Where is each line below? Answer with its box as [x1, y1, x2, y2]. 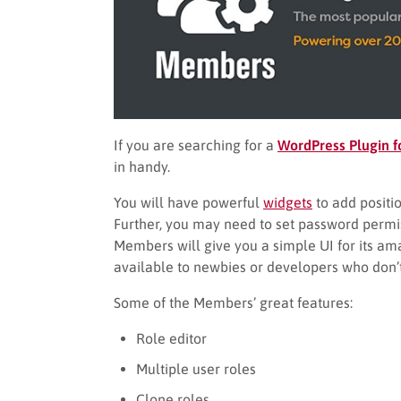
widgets [263, 193, 312, 210]
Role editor [136, 329, 207, 346]
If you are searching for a [114, 136, 277, 153]
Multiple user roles [136, 360, 256, 377]
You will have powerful [114, 193, 263, 210]
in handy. [114, 158, 170, 175]
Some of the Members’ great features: [114, 294, 353, 311]
